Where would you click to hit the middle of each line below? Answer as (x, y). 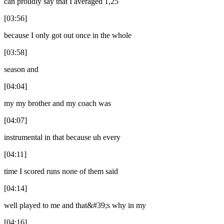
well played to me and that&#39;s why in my (75, 205)
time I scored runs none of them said (61, 171)
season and (21, 69)
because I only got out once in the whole (68, 35)
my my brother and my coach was (57, 103)
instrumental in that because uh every (62, 137)
